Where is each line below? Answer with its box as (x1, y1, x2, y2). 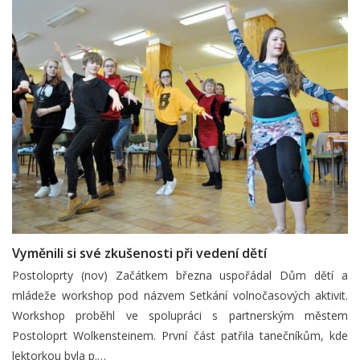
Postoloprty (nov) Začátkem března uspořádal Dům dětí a (12, 267, 348, 283)
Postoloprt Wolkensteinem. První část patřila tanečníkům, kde (12, 327, 348, 343)
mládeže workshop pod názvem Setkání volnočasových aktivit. (12, 287, 348, 303)
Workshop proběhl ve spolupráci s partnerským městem (12, 307, 348, 323)
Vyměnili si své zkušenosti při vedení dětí (12, 243, 267, 262)
